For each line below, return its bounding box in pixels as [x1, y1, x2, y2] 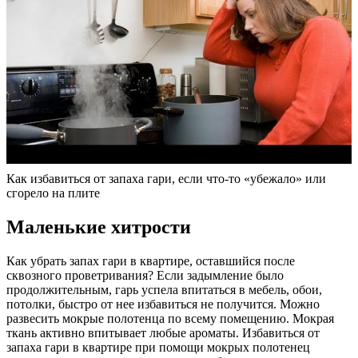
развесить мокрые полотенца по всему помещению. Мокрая [6, 311, 334, 325]
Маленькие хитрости [6, 216, 191, 237]
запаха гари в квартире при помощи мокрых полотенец [6, 340, 310, 354]
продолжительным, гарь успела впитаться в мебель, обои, [6, 282, 322, 296]
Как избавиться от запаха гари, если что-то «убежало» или [6, 171, 326, 185]
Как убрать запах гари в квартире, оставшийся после [6, 253, 295, 268]
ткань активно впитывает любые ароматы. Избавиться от [6, 325, 320, 340]
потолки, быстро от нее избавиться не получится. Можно [6, 296, 320, 311]
